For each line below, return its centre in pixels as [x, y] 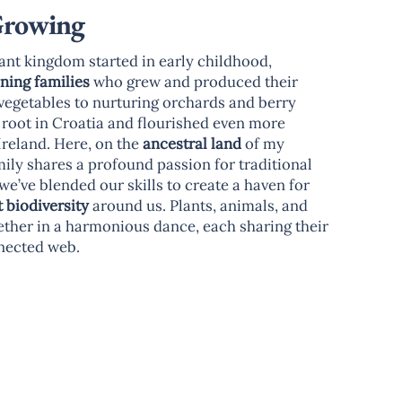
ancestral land [192, 143]
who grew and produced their [193, 81]
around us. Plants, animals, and [198, 205]
